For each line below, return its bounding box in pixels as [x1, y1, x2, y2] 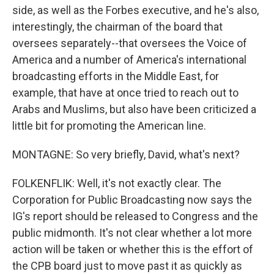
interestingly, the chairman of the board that [12, 20, 223, 33]
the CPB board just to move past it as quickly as [12, 259, 242, 272]
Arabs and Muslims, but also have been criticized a [12, 103, 256, 116]
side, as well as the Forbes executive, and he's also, [12, 4, 259, 17]
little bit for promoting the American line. [12, 119, 206, 132]
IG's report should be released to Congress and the [12, 210, 258, 223]
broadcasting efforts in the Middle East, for [12, 70, 219, 83]
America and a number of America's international [12, 53, 246, 66]
